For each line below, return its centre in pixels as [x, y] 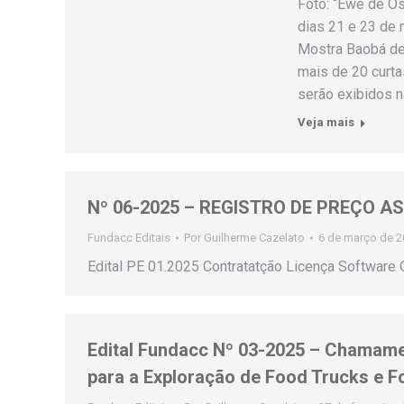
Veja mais [326, 122]
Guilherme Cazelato [254, 238]
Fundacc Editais [129, 238]
